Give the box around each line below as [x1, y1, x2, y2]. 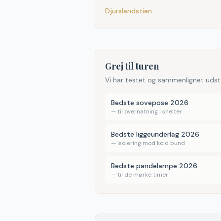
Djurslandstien [105, 6, 152, 15]
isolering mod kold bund [117, 139, 185, 147]
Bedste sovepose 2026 [111, 98, 188, 107]
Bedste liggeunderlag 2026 [111, 130, 199, 139]
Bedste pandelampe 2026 [111, 161, 197, 170]
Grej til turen [105, 60, 159, 72]
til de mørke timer [117, 171, 168, 179]
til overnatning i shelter [117, 108, 182, 115]
